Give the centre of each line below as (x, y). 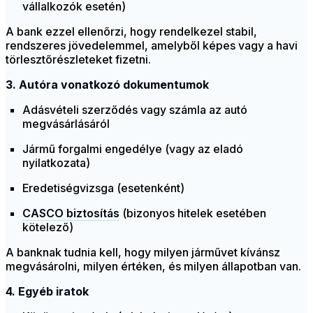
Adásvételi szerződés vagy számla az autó (135, 110)
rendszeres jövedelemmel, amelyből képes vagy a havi (152, 46)
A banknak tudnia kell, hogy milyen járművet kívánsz (143, 253)
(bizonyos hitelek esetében (193, 213)
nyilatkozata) (56, 163)
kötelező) (48, 227)
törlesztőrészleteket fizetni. (78, 60)
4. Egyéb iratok (47, 292)
